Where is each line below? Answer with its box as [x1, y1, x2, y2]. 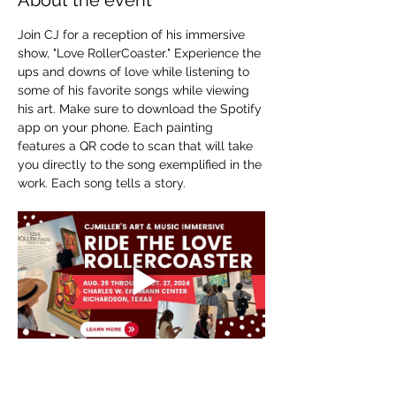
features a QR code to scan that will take [18, 139, 256, 153]
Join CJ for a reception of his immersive [18, 27, 248, 42]
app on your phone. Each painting [18, 120, 217, 134]
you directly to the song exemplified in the [18, 157, 265, 171]
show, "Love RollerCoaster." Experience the [18, 46, 264, 60]
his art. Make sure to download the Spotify [18, 102, 265, 116]
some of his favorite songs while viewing [18, 83, 253, 97]
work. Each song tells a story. [18, 176, 186, 190]
